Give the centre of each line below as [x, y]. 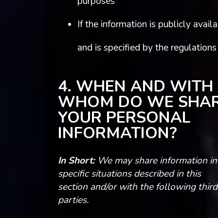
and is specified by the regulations [147, 48]
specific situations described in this [129, 173]
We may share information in [156, 160]
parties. [73, 200]
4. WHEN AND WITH [135, 87]
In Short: [76, 160]
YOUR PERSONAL [124, 118]
